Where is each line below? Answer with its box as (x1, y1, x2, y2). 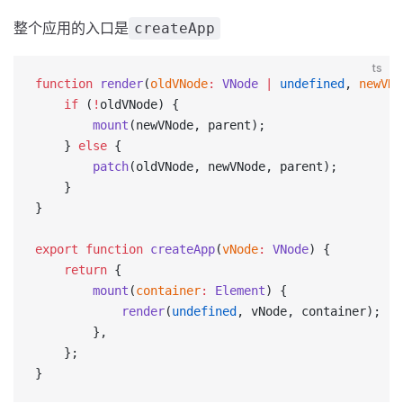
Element (208, 283, 265, 298)
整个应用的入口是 (13, 19, 129, 37)
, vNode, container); (237, 304, 381, 318)
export (35, 242, 78, 256)
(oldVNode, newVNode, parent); (129, 159, 337, 174)
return (35, 263, 107, 277)
